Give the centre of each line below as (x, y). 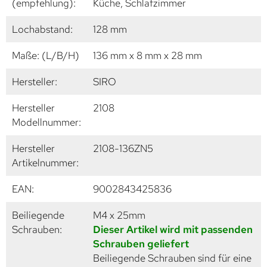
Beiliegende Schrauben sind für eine (172, 258)
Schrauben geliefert (141, 243)
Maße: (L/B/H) (46, 55)
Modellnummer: (46, 122)
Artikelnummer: (45, 162)
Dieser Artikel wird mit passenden (173, 229)
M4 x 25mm (119, 215)
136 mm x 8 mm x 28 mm (148, 55)
